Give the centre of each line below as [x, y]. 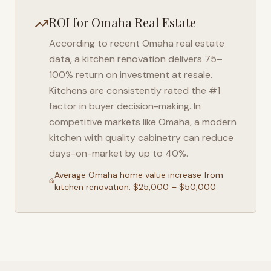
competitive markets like [104, 122]
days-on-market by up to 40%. [119, 153]
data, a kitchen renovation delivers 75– [136, 59]
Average [71, 175]
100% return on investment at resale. [131, 75]
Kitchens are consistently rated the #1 [135, 90]
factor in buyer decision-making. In [125, 106]
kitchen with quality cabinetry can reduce [141, 138]
